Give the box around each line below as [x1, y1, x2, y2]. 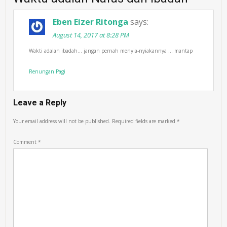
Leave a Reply [13, 98, 67, 107]
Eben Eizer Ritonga [53, 16, 129, 27]
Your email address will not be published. [13, 118, 111, 125]
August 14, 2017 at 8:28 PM [53, 30, 130, 40]
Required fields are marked [112, 118, 177, 125]
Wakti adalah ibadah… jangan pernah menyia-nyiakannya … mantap [29, 47, 193, 54]
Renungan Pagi [29, 68, 66, 75]
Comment [13, 138, 39, 145]
